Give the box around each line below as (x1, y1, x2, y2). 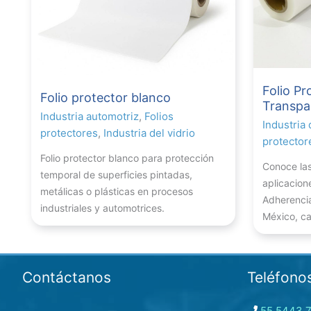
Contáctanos (22, 268, 111, 286)
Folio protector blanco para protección (40, 151, 214, 164)
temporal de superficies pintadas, (40, 168, 192, 180)
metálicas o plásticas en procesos (40, 185, 193, 197)
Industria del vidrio (103, 126, 195, 140)
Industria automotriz (40, 109, 139, 123)
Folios (144, 109, 174, 123)
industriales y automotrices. (40, 201, 165, 214)
